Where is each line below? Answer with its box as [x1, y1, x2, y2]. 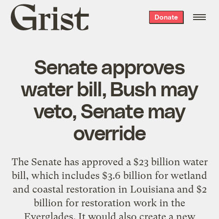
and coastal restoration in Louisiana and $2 [12, 183, 207, 195]
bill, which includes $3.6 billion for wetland [12, 169, 207, 181]
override [73, 119, 146, 144]
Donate [154, 13, 178, 21]
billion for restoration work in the [34, 197, 185, 209]
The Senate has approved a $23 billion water [11, 155, 208, 168]
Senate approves [34, 53, 185, 78]
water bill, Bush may [21, 75, 198, 100]
